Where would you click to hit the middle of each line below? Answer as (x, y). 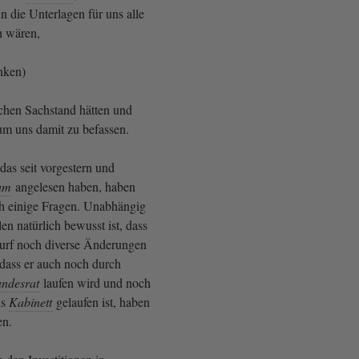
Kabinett (30, 301)
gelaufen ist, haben (101, 301)
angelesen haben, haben (74, 186)
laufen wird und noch (95, 282)
